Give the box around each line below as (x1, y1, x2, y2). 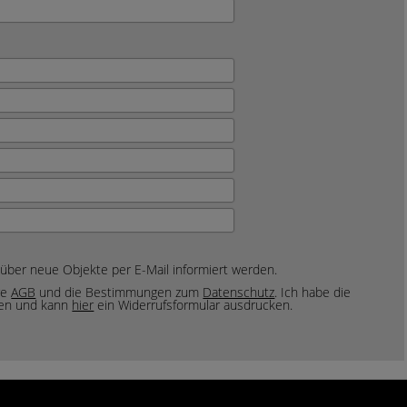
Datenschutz (203, 283, 275, 302)
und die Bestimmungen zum (35, 283, 203, 302)
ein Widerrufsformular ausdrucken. (94, 296, 293, 314)
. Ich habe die (274, 283, 352, 302)
